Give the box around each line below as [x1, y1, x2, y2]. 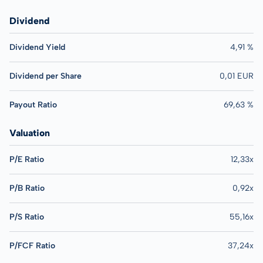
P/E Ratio [9, 154, 44, 164]
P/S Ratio [9, 212, 44, 222]
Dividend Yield [9, 42, 65, 52]
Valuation [9, 127, 50, 139]
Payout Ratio [9, 100, 57, 110]
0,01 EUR [220, 71, 254, 81]
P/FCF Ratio [9, 241, 55, 251]
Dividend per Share [9, 71, 82, 81]
